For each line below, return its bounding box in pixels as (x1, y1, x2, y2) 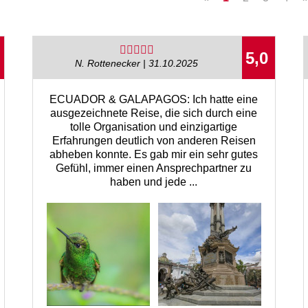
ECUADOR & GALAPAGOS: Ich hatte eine (49, 93, 258, 105)
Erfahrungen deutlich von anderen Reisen (52, 134, 256, 146)
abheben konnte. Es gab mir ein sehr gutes (49, 148, 258, 160)
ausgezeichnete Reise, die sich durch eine (50, 107, 258, 119)
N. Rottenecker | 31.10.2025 (75, 58, 199, 69)
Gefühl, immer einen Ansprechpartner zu (56, 162, 252, 174)
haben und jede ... (110, 175, 198, 188)
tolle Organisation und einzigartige (70, 120, 238, 133)
